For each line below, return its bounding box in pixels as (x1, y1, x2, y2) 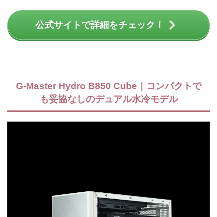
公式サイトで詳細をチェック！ (35, 19, 164, 31)
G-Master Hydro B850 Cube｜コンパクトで (15, 81, 201, 92)
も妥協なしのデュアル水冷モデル (39, 94, 178, 105)
